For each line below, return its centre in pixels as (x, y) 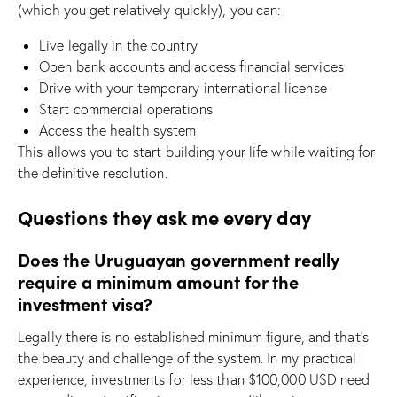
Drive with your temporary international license (183, 87)
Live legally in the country (118, 45)
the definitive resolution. (93, 172)
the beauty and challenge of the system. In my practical (187, 358)
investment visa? (85, 303)
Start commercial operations (126, 109)
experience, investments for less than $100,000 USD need (194, 379)
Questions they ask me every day (164, 216)
